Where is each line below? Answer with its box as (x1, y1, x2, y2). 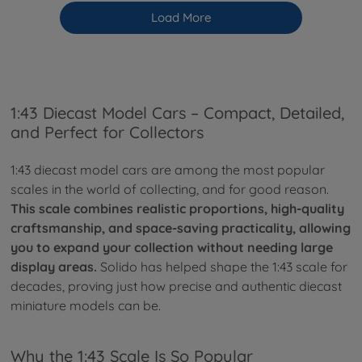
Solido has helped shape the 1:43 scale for (97, 259, 347, 276)
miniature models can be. (11, 297, 161, 314)
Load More (150, 9, 212, 25)
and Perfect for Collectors (11, 121, 204, 142)
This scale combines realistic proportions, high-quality (11, 200, 344, 217)
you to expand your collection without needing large (11, 239, 333, 256)
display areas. (11, 259, 97, 276)
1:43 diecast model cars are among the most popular (11, 162, 325, 179)
